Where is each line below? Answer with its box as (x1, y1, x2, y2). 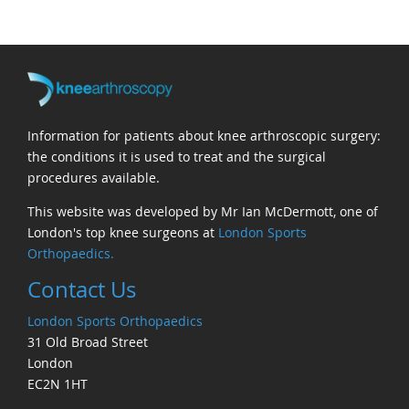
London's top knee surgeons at (27, 224, 218, 242)
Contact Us (27, 274, 136, 304)
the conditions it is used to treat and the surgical (27, 148, 326, 166)
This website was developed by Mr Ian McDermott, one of (27, 203, 378, 221)
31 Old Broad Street (27, 332, 148, 351)
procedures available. (27, 169, 160, 187)
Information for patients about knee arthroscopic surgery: (27, 127, 381, 145)
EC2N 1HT (27, 374, 88, 393)
